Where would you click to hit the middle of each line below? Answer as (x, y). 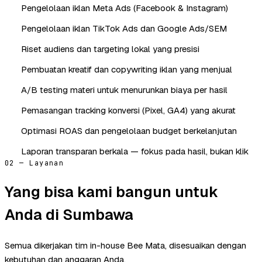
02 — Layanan (35, 163)
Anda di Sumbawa (69, 214)
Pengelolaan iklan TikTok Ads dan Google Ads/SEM (124, 28)
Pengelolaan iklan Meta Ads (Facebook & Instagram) (125, 8)
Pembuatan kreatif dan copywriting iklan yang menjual (127, 69)
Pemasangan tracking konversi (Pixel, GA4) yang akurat (128, 110)
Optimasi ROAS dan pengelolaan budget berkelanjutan (129, 130)
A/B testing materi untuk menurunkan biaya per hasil (124, 89)
